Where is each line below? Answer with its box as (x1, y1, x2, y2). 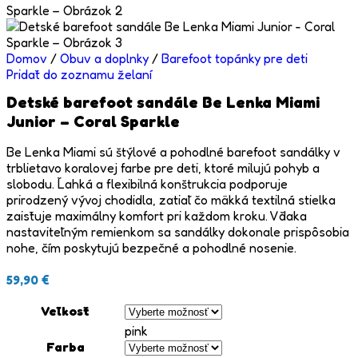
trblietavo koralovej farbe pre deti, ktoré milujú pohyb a (6, 160, 320, 177)
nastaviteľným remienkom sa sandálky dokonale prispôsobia (6, 224, 349, 241)
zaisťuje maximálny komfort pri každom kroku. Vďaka (6, 208, 307, 225)
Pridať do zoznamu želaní (6, 66, 152, 82)
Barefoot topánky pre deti (161, 50, 308, 66)
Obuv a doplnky (60, 50, 152, 66)
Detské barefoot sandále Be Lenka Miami (6, 93, 320, 113)
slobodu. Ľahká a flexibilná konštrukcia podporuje (6, 176, 288, 193)
